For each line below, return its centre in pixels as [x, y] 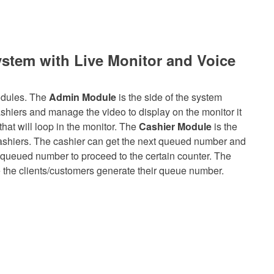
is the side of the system [169, 97]
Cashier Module [175, 126]
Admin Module [83, 97]
